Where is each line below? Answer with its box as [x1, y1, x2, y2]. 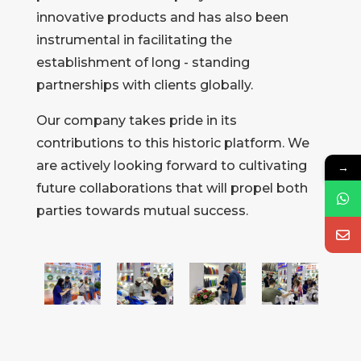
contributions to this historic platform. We [35, 135, 309, 151]
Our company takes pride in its [35, 112, 237, 128]
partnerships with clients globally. [35, 77, 253, 93]
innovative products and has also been [35, 9, 288, 25]
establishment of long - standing [35, 54, 250, 70]
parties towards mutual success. [35, 202, 248, 218]
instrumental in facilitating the [35, 31, 232, 48]
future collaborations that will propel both [35, 180, 308, 196]
